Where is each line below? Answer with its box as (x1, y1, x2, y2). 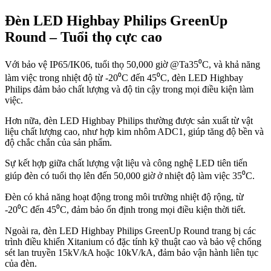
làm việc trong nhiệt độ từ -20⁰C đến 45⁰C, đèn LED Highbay (5, 73, 243, 83)
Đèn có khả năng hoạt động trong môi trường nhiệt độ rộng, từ (5, 192, 244, 203)
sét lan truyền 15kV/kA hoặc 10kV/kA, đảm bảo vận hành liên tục (5, 247, 258, 258)
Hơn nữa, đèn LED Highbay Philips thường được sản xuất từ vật (5, 116, 253, 126)
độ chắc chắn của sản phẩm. (5, 137, 112, 148)
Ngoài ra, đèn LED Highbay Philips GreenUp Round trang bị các (5, 226, 256, 237)
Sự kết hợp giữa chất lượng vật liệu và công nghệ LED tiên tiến (5, 158, 247, 169)
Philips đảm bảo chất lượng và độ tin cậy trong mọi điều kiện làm (5, 84, 253, 95)
